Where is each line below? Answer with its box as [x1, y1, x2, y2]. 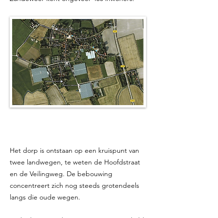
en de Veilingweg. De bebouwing [10, 169, 112, 178]
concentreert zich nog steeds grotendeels [10, 181, 139, 190]
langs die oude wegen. [10, 193, 80, 201]
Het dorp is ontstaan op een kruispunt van [10, 146, 139, 155]
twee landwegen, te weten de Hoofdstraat [10, 158, 140, 166]
